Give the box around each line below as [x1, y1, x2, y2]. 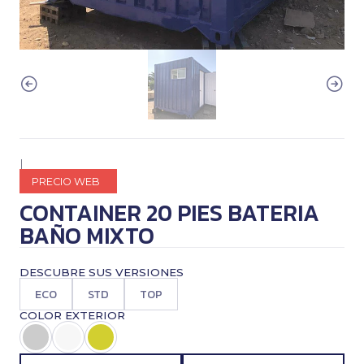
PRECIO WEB [32, 175, 100, 188]
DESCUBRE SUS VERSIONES [19, 266, 184, 279]
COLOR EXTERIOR [19, 309, 125, 322]
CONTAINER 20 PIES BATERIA [19, 196, 319, 230]
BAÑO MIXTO [19, 219, 154, 253]
